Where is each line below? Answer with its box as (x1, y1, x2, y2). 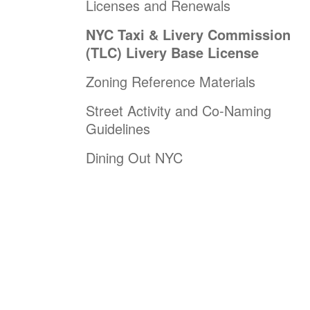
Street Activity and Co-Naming (86, 100, 271, 120)
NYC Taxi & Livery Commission (86, 24, 291, 44)
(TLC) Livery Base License (86, 42, 259, 62)
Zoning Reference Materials (86, 71, 255, 91)
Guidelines (86, 118, 150, 138)
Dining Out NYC (86, 147, 183, 167)
